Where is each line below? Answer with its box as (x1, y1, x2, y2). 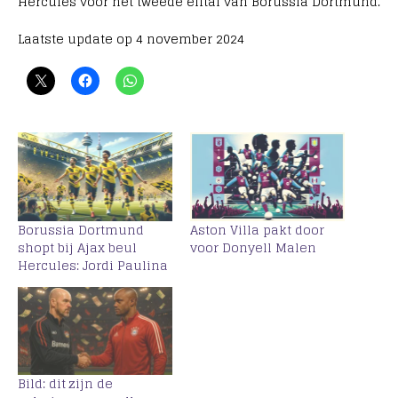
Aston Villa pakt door (190, 218, 324, 241)
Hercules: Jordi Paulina (18, 253, 168, 276)
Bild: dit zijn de (18, 372, 113, 395)
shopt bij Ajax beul (18, 235, 137, 259)
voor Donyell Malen (190, 235, 316, 259)
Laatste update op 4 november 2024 (18, 28, 244, 51)
